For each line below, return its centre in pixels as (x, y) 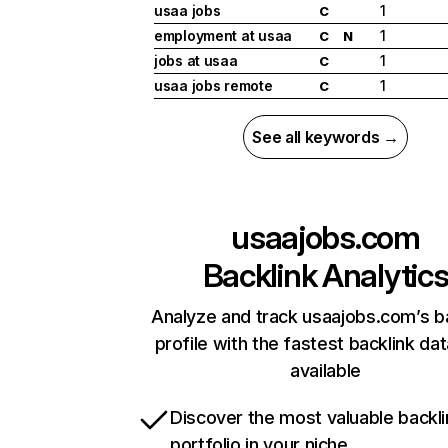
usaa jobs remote (213, 86)
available (325, 371)
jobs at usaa (196, 61)
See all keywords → (325, 137)
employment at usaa (223, 36)
